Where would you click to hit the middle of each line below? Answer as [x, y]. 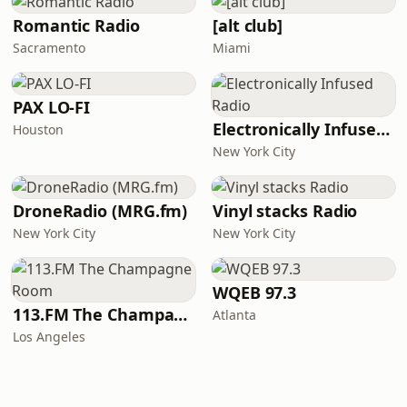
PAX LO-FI [52, 107]
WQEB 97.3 [255, 293]
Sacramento [49, 48]
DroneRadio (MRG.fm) [100, 211]
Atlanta [234, 315]
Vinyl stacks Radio [285, 211]
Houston [38, 129]
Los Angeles [49, 337]
